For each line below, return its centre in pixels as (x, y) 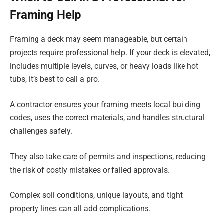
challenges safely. (41, 131)
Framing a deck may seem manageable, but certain (99, 39)
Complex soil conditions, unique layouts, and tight (96, 195)
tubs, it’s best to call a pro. (55, 79)
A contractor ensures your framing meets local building (105, 105)
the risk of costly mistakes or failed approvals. (90, 170)
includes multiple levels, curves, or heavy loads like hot (104, 66)
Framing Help (46, 15)
